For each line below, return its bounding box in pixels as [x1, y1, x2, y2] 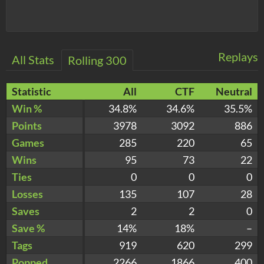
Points [12, 118, 42, 132]
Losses [12, 187, 43, 200]
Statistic [12, 84, 51, 98]
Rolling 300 [68, 52, 127, 67]
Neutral [216, 84, 252, 98]
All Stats [12, 52, 54, 67]
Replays [218, 49, 258, 64]
